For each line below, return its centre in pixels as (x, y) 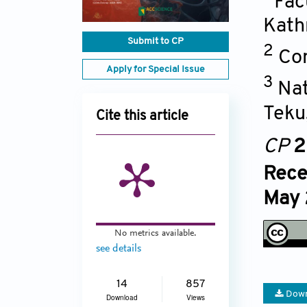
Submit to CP (156, 42)
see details (119, 249)
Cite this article (142, 117)
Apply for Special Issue (156, 70)
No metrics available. (156, 234)
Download (122, 297)
